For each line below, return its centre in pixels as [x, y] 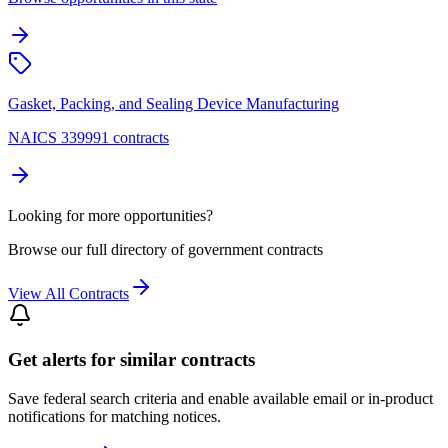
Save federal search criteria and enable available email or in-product [220, 399]
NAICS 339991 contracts [88, 137]
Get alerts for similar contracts [131, 360]
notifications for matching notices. [114, 417]
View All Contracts [68, 293]
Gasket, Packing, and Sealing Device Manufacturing [173, 103]
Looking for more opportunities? [110, 215]
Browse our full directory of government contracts [165, 249]
